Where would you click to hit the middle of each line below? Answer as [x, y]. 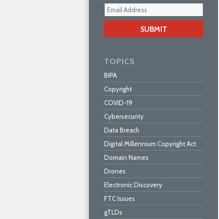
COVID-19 [118, 103]
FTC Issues [120, 198]
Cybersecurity [124, 116]
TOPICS [120, 61]
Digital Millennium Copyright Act [150, 144]
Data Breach [122, 130]
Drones [115, 171]
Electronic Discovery [133, 185]
